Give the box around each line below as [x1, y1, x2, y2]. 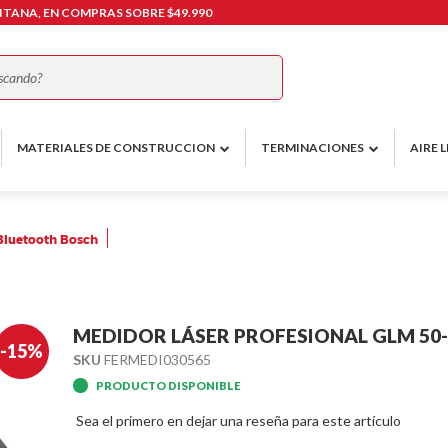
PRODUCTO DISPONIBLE [95, 378, 241, 392]
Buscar [257, 78, 304, 95]
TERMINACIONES [261, 140, 364, 156]
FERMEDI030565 [100, 350, 211, 368]
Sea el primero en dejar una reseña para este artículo [76, 411, 401, 429]
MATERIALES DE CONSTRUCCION [17, 140, 215, 156]
